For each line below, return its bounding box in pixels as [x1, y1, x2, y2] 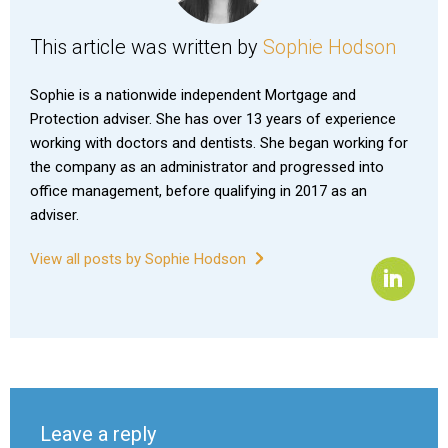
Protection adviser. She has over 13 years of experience [30, 109, 396, 128]
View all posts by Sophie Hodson [30, 249, 250, 268]
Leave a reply [40, 421, 156, 446]
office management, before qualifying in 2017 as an [30, 181, 367, 200]
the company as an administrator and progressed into [30, 157, 384, 176]
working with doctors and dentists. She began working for [30, 133, 408, 152]
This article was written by [30, 34, 263, 59]
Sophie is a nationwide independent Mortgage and [30, 85, 356, 104]
